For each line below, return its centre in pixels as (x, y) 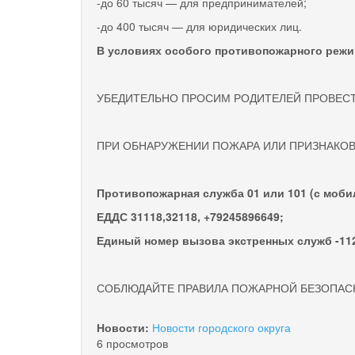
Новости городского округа (221, 327)
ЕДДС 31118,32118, (150, 216)
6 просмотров (132, 343)
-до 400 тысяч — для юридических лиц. (199, 26)
